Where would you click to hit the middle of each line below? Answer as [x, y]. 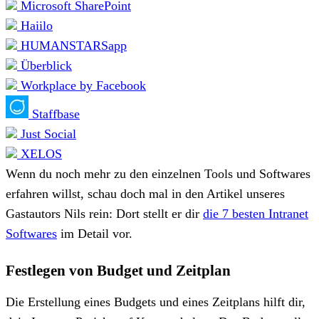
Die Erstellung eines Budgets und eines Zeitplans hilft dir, [156, 302]
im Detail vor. [95, 233]
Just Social [47, 134]
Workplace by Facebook [82, 85]
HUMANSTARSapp [72, 45]
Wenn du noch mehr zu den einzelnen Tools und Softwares [158, 173]
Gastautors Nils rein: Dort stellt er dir [104, 213]
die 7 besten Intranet [256, 213]
